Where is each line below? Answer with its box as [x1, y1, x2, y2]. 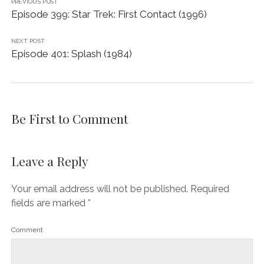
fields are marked [11, 197, 88, 209]
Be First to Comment [11, 110, 128, 127]
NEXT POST [11, 37, 45, 44]
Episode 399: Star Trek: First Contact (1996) [11, 8, 207, 20]
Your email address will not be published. [11, 183, 188, 194]
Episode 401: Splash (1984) [11, 47, 132, 60]
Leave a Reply [11, 152, 88, 169]
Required [190, 183, 229, 194]
